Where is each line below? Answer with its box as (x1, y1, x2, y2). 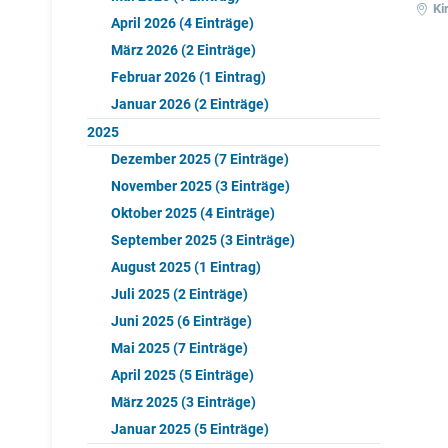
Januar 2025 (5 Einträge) (111, 421, 269, 438)
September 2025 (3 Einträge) (111, 232, 295, 249)
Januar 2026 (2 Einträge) (111, 96, 269, 113)
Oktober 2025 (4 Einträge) (111, 205, 275, 222)
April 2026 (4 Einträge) (111, 15, 254, 32)
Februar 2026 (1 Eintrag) (111, 69, 266, 86)
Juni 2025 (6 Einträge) (111, 313, 252, 330)
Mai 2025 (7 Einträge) (111, 340, 248, 357)
